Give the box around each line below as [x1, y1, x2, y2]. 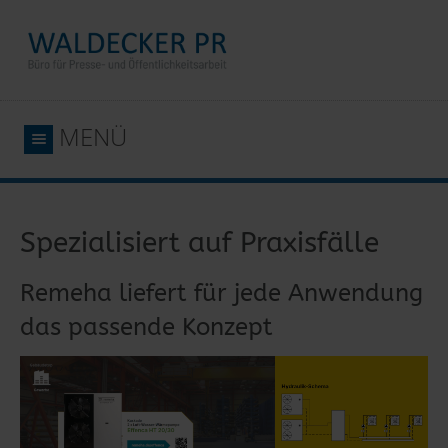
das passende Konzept [20, 313, 273, 341]
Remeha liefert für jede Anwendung [20, 279, 423, 307]
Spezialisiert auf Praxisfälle [20, 226, 379, 259]
